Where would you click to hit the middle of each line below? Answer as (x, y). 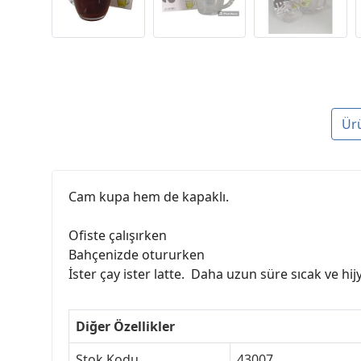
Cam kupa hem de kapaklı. (149, 197)
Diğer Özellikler (125, 327)
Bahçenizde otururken (137, 255)
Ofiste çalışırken (118, 236)
